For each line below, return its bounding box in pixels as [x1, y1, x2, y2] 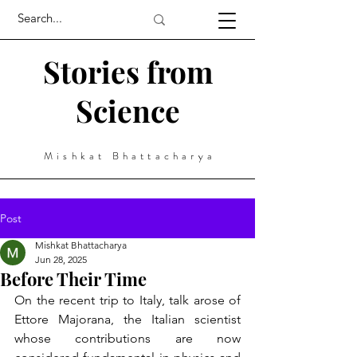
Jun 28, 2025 [35, 253, 87, 265]
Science [75, 91, 180, 130]
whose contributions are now [14, 331, 241, 346]
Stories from [42, 52, 213, 91]
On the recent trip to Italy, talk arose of [14, 292, 241, 308]
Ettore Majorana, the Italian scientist [14, 312, 241, 327]
